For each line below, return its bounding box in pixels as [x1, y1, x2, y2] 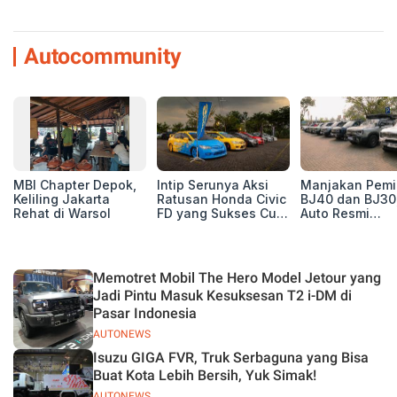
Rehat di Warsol [13, 206, 111, 221]
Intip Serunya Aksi [157, 177, 269, 192]
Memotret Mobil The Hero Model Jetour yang [93, 269, 381, 286]
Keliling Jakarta [13, 191, 110, 206]
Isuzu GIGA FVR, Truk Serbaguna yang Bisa [93, 349, 369, 366]
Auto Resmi [300, 206, 370, 221]
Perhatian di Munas [157, 220, 278, 235]
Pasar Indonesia [93, 305, 197, 322]
